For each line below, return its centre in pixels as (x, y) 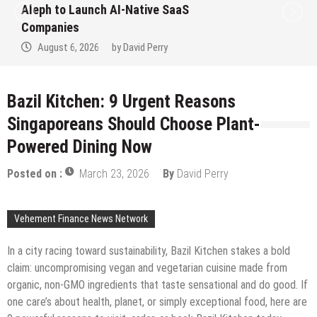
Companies (50, 28)
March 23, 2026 (114, 174)
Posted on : (36, 174)
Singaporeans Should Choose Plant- (134, 125)
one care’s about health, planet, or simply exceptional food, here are (157, 302)
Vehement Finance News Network (81, 219)
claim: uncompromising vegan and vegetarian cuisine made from (147, 268)
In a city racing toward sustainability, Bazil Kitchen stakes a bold (149, 251)
